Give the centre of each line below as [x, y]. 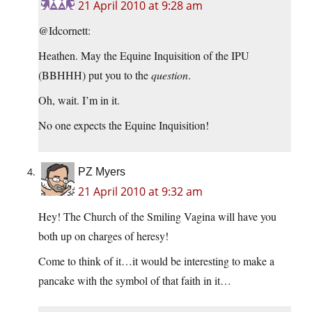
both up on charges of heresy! [103, 236]
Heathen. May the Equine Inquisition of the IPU [144, 56]
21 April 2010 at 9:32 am [140, 192]
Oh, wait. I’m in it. [79, 100]
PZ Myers [102, 172]
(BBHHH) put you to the [95, 75]
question [170, 75]
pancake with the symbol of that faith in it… [135, 281]
